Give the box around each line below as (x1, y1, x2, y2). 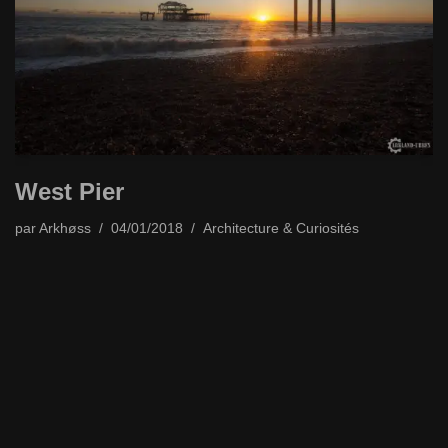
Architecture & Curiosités (203, 221, 359, 237)
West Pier (15, 178, 124, 206)
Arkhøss (39, 221, 91, 237)
